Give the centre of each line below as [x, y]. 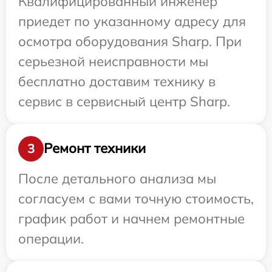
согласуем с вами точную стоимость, [136, 198]
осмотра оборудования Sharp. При [130, 41]
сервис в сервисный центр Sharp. [124, 101]
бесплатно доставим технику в [117, 81]
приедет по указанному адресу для [132, 21]
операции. [51, 238]
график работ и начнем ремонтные [131, 218]
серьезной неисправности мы [113, 61]
